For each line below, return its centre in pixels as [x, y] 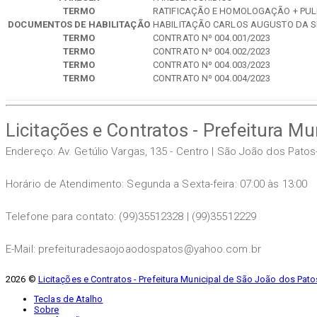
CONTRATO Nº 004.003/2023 [212, 64]
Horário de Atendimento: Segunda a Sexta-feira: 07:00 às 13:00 [157, 184]
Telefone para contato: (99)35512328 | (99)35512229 [131, 216]
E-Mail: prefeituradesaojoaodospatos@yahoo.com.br [133, 249]
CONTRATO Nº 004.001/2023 [212, 38]
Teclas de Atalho [69, 299]
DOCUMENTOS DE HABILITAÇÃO [79, 24]
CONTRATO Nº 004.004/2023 [212, 78]
